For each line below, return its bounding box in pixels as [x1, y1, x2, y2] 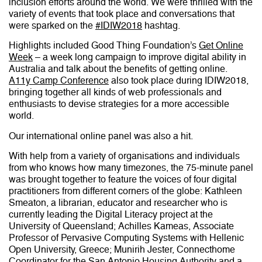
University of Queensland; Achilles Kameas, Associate [9, 220, 234, 232]
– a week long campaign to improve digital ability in [33, 51, 246, 63]
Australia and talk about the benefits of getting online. [9, 63, 227, 75]
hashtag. [142, 19, 180, 31]
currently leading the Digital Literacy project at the [9, 209, 213, 220]
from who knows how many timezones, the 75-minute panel [9, 162, 253, 174]
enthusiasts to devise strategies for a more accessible [9, 98, 229, 110]
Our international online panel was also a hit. [9, 130, 193, 142]
